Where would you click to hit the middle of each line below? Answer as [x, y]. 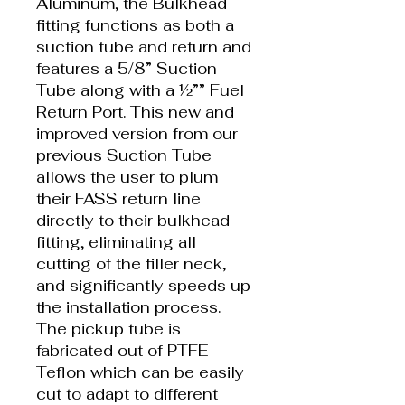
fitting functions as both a [135, 25]
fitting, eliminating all [116, 242]
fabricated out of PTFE [122, 350]
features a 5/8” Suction [127, 68]
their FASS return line [118, 198]
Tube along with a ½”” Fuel [140, 90]
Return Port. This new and [135, 112]
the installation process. [128, 307]
